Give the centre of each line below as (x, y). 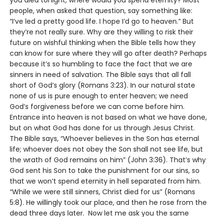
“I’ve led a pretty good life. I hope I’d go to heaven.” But (102, 21)
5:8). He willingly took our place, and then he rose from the (108, 202)
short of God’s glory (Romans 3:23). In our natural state (102, 85)
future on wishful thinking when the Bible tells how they (103, 42)
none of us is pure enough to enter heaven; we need (99, 96)
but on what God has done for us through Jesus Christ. (102, 128)
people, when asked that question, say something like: (101, 10)
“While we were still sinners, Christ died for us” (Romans (102, 192)
